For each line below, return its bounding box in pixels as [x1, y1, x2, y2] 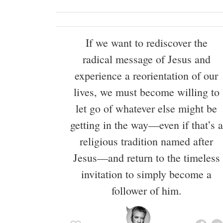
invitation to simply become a [81, 167, 212, 182]
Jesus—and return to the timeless [73, 150, 220, 165]
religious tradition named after [80, 134, 213, 149]
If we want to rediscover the [85, 35, 208, 50]
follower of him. [111, 183, 182, 198]
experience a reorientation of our [75, 68, 218, 83]
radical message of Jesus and [82, 52, 211, 67]
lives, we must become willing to [73, 85, 220, 100]
